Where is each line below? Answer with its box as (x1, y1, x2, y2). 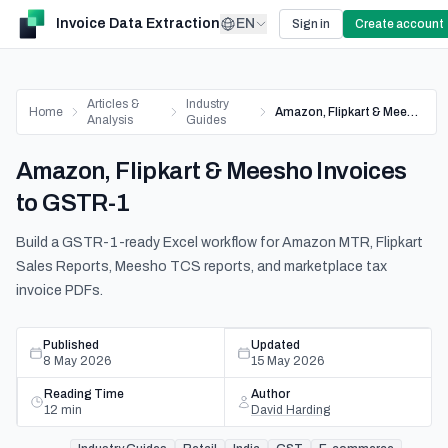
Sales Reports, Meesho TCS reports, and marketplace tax (16, 259, 387, 274)
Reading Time (44, 387, 124, 401)
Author (251, 387, 290, 401)
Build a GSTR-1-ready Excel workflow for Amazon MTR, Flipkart (16, 235, 423, 250)
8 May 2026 (43, 353, 111, 368)
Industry (186, 97, 230, 111)
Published (43, 337, 99, 352)
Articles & (87, 97, 139, 111)
